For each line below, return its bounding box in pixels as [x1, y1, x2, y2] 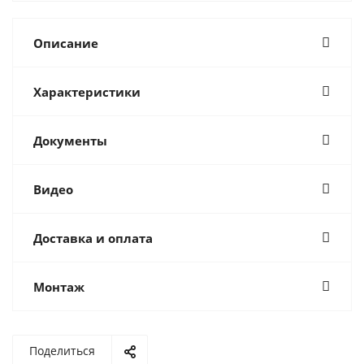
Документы [33, 132, 107, 149]
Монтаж [33, 279, 84, 295]
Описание [33, 35, 98, 51]
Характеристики [33, 84, 141, 100]
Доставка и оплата [33, 230, 153, 246]
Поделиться [29, 343, 95, 358]
